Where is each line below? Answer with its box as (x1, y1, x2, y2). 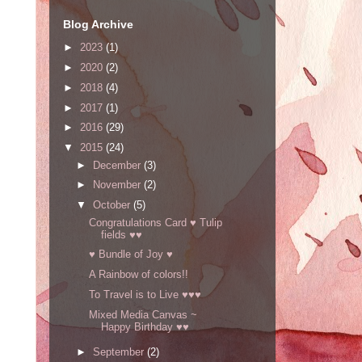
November (92, 179, 144, 192)
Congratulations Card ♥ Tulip (89, 216, 223, 229)
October (92, 199, 133, 212)
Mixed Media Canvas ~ (89, 308, 198, 321)
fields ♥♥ (101, 228, 143, 241)
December (92, 158, 144, 171)
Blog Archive (63, 17, 133, 31)
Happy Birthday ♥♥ (101, 320, 190, 333)
